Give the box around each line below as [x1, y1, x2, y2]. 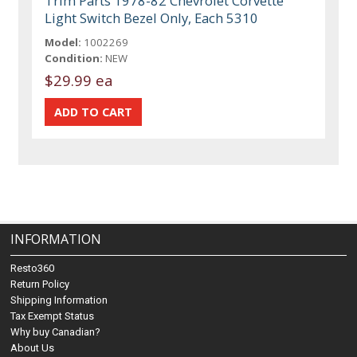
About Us [10, 342, 55, 355]
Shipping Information [10, 294, 108, 307]
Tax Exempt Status [10, 310, 95, 323]
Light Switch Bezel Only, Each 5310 [45, 8, 259, 27]
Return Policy [10, 278, 70, 291]
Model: [45, 34, 82, 49]
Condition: [45, 50, 104, 65]
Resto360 [10, 262, 55, 275]
